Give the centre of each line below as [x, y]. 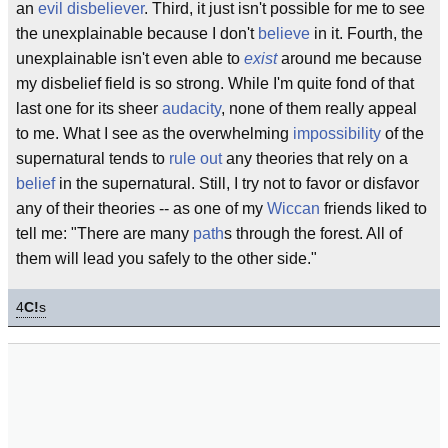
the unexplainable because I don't [137, 33]
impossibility [337, 133]
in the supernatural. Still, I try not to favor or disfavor [237, 183]
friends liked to [373, 208]
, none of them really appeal [319, 108]
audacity [191, 108]
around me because [349, 58]
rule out [195, 158]
